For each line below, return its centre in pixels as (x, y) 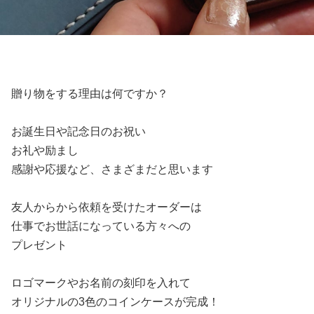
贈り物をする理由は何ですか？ (90, 94)
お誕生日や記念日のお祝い (78, 131)
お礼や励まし (45, 150)
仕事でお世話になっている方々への (101, 226)
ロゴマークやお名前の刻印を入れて (101, 283)
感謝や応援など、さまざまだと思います (112, 169)
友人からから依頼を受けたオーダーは (107, 207)
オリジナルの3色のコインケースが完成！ (115, 302)
